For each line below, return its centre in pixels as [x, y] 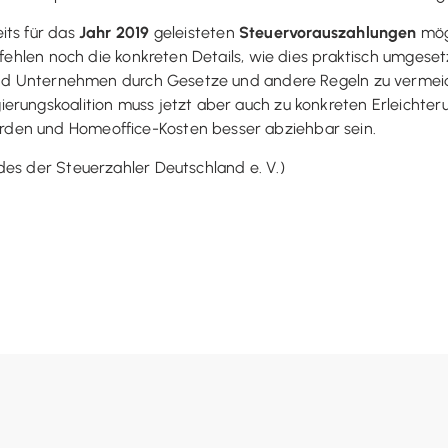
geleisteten [194, 32]
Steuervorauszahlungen [327, 32]
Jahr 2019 [114, 32]
